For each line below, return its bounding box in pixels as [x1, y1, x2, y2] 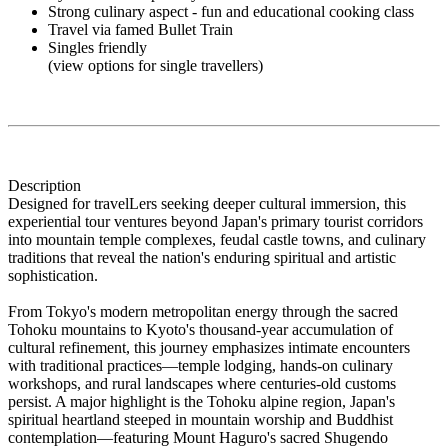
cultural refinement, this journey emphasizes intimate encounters [8, 338, 410, 356]
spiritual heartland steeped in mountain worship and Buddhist [8, 410, 393, 428]
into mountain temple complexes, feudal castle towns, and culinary [8, 230, 426, 248]
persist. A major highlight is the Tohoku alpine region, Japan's [8, 392, 395, 410]
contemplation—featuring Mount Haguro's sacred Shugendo [8, 428, 388, 446]
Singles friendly [48, 38, 147, 56]
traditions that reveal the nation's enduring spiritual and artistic [8, 248, 396, 266]
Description [8, 176, 81, 194]
